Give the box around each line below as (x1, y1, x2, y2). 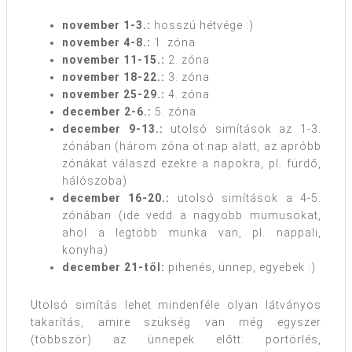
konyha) (62, 243, 108, 256)
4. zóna (165, 87, 210, 101)
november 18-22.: (62, 70, 165, 83)
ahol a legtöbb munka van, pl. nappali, (62, 225, 321, 239)
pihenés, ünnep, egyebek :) (165, 260, 316, 273)
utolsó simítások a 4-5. (170, 191, 322, 204)
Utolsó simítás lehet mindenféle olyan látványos (31, 298, 321, 311)
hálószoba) (62, 174, 127, 187)
